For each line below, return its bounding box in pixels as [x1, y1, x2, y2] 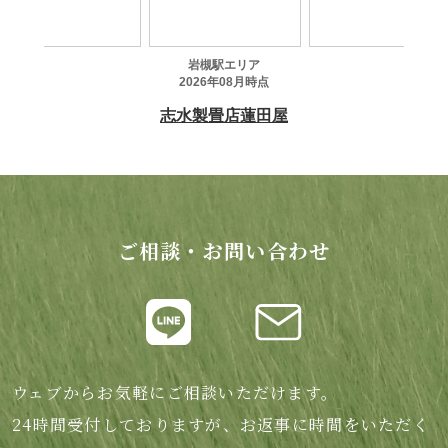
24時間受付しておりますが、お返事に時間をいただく [12, 413, 430, 437]
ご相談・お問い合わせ [117, 236, 331, 266]
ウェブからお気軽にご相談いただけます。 [12, 381, 339, 405]
